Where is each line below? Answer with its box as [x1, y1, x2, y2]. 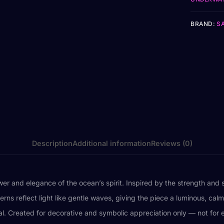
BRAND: [190, 20, 217, 27]
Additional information [72, 139, 151, 148]
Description [31, 139, 72, 148]
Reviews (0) [150, 139, 192, 148]
